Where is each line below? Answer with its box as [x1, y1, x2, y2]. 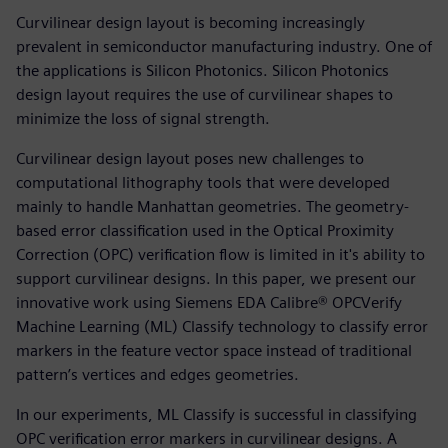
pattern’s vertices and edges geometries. [16, 365, 299, 384]
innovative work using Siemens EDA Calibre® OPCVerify [16, 293, 402, 312]
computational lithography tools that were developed [16, 173, 390, 192]
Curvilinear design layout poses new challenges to [16, 149, 364, 168]
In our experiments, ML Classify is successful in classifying [16, 405, 417, 424]
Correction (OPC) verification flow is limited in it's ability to [16, 245, 425, 264]
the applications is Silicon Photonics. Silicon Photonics [16, 61, 389, 80]
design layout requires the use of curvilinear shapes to [16, 85, 393, 104]
